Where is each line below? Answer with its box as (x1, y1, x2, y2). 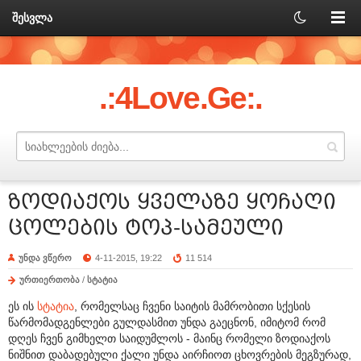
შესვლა (12, 11, 52, 24)
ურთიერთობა (19, 274, 80, 284)
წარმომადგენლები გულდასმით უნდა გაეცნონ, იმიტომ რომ (8, 315, 326, 329)
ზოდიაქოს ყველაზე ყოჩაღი (8, 190, 336, 214)
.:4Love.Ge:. (99, 81, 262, 115)
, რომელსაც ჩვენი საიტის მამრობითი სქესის (74, 299, 310, 313)
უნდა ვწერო (19, 252, 72, 263)
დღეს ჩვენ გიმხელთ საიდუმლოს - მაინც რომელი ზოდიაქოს (8, 331, 330, 345)
